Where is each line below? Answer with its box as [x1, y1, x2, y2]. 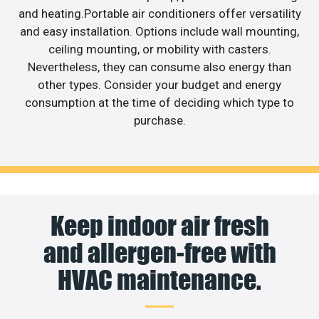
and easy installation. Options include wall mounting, [20, 24, 299, 39]
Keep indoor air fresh [50, 209, 269, 241]
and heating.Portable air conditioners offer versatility [18, 6, 301, 21]
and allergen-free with [43, 236, 276, 268]
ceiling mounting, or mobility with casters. [48, 42, 271, 57]
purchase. [133, 113, 186, 128]
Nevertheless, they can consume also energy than [28, 60, 291, 75]
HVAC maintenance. [58, 263, 261, 296]
